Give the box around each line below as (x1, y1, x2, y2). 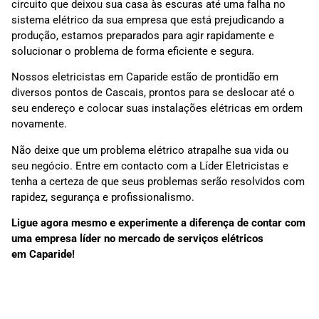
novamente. (11, 117, 67, 131)
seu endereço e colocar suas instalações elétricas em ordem (11, 102, 303, 115)
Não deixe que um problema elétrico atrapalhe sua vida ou (11, 143, 288, 157)
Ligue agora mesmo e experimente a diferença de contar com (11, 216, 305, 230)
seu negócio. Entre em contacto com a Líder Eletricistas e (11, 159, 288, 172)
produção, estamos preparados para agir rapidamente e (11, 28, 274, 42)
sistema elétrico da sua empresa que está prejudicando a (11, 13, 284, 26)
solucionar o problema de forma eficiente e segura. (11, 44, 254, 58)
